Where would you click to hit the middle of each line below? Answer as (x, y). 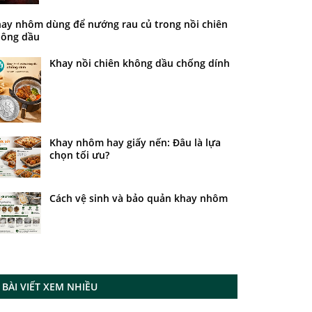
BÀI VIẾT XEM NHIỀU (49, 286)
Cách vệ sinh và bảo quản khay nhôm (138, 198)
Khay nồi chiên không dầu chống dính (139, 63)
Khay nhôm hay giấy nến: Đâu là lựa (135, 142)
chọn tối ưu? (79, 155)
